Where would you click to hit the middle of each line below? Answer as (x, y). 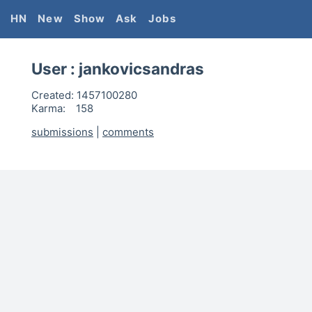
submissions (62, 132)
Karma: (48, 108)
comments (128, 132)
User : (55, 69)
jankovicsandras (141, 69)
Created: (53, 95)
